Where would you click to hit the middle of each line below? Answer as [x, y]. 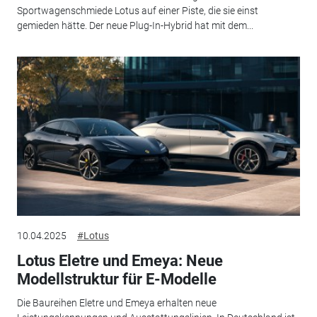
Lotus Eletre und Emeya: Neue [120, 260]
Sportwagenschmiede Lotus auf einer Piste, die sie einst [137, 11]
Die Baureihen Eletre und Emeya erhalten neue [116, 303]
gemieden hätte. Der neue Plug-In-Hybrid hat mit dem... [135, 26]
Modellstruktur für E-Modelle [116, 279]
